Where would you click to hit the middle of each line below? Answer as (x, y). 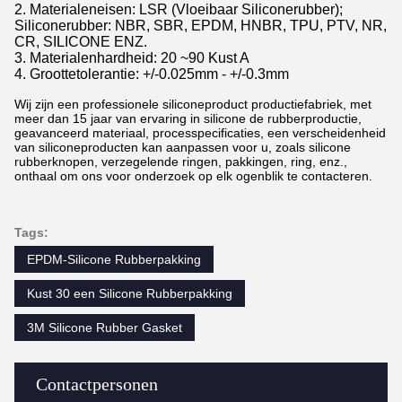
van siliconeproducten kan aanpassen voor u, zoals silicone (183, 148)
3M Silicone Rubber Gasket (105, 328)
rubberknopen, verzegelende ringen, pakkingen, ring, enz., (181, 162)
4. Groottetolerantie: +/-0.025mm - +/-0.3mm (152, 74)
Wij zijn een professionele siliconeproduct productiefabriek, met (193, 105)
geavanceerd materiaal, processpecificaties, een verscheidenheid (200, 133)
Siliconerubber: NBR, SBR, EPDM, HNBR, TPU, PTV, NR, (201, 26)
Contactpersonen (97, 385)
